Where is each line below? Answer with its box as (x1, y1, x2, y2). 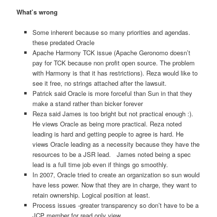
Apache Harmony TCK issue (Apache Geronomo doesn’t (32, 48, 190, 58)
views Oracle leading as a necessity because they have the (32, 139, 200, 149)
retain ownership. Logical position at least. (32, 190, 150, 200)
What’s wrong (16, 7, 58, 17)
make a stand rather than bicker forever (32, 99, 143, 108)
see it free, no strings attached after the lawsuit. (32, 78, 167, 88)
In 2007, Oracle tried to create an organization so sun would (32, 170, 200, 180)
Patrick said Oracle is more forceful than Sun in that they (32, 89, 192, 98)
